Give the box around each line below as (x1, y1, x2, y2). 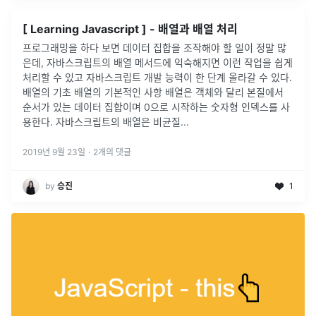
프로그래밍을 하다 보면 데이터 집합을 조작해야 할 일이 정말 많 (23, 42, 286, 54)
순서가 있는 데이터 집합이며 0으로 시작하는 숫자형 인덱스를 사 (23, 101, 290, 113)
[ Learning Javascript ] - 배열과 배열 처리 (23, 22, 238, 36)
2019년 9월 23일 (23, 147, 85, 157)
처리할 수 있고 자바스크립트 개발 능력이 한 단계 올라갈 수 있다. (23, 71, 292, 83)
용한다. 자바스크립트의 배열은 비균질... (23, 116, 189, 128)
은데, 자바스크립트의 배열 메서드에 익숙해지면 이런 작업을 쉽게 (23, 56, 293, 68)
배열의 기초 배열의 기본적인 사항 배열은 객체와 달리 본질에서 (23, 86, 284, 98)
